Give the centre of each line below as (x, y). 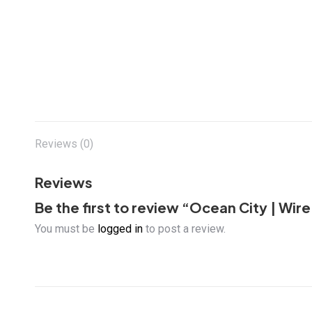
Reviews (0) (64, 144)
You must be (66, 229)
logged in (120, 229)
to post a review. (184, 229)
